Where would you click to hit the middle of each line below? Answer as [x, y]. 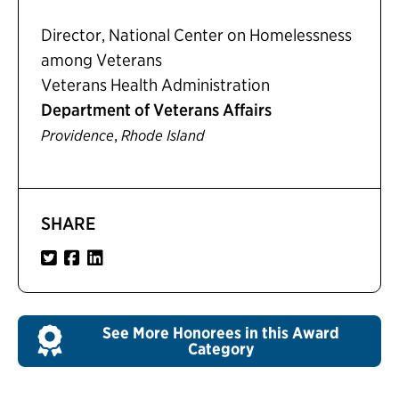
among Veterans [102, 60]
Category [220, 349]
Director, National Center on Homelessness [196, 35]
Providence [77, 135]
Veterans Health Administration [155, 85]
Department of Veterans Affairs [156, 110]
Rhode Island [163, 135]
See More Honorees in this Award [220, 333]
